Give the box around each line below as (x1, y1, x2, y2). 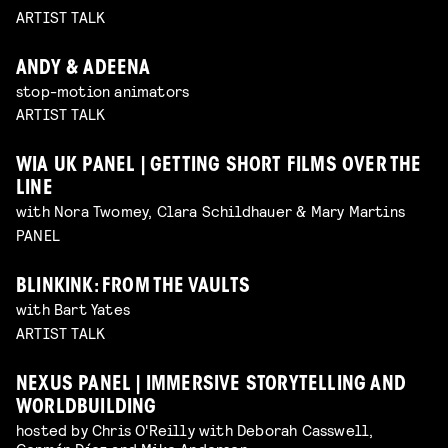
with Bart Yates (16, 299, 130, 319)
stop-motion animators (16, 80, 190, 100)
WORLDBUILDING (16, 398, 157, 418)
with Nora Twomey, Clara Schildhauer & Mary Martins (16, 201, 405, 221)
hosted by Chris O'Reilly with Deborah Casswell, (16, 419, 374, 439)
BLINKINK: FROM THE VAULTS (16, 278, 250, 298)
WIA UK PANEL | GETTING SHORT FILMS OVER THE (16, 157, 422, 177)
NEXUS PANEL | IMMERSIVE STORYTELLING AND (16, 375, 407, 395)
